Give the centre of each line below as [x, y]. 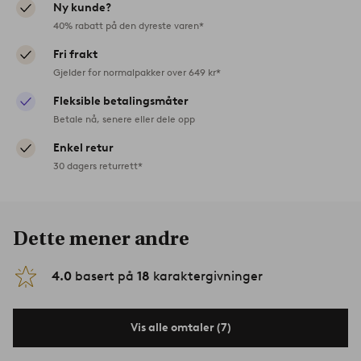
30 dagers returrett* [98, 166]
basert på [104, 276]
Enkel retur [83, 148]
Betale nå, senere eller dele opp [124, 119]
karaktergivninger [206, 276]
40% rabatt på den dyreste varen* [129, 26]
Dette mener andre [101, 239]
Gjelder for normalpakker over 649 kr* [137, 73]
